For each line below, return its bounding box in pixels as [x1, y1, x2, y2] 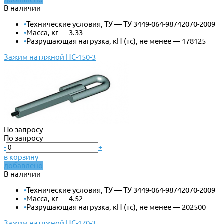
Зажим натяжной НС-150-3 [4, 52, 96, 61]
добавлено [4, 161, 43, 170]
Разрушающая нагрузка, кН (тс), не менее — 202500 [26, 202, 206, 211]
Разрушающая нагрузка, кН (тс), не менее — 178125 [26, 36, 206, 45]
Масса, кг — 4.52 [26, 194, 83, 203]
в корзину [4, 152, 38, 161]
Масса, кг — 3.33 [26, 28, 83, 37]
